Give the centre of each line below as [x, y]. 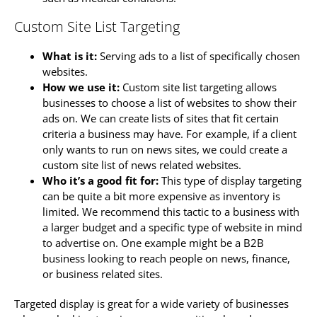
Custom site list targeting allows [200, 87]
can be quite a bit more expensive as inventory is [161, 196]
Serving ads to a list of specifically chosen [200, 56]
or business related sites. [103, 274]
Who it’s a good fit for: [102, 181]
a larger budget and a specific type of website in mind [172, 227]
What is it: [71, 56]
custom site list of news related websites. [143, 165]
